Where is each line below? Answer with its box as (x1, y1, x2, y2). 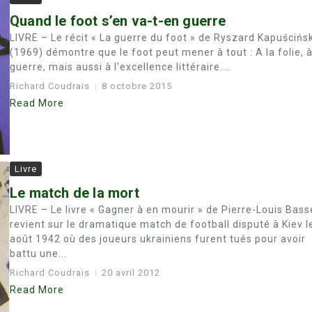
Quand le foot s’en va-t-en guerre (10, 13, 226, 30)
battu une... (10, 247, 67, 259)
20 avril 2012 (102, 267, 160, 278)
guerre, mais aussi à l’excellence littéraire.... (10, 61, 231, 73)
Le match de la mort (10, 184, 139, 201)
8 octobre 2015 (102, 81, 172, 92)
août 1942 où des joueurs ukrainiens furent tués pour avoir (10, 233, 306, 244)
